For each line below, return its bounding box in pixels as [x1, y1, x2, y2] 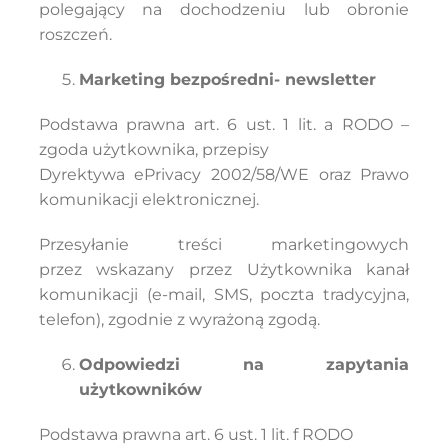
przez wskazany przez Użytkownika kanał [38, 260, 410, 279]
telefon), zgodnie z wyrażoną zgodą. [38, 310, 320, 329]
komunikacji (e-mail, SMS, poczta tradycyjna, [38, 285, 410, 304]
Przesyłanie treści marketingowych [38, 235, 410, 254]
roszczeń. [38, 25, 112, 44]
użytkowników [78, 380, 202, 399]
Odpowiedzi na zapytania [78, 355, 410, 374]
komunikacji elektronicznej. [38, 190, 259, 209]
